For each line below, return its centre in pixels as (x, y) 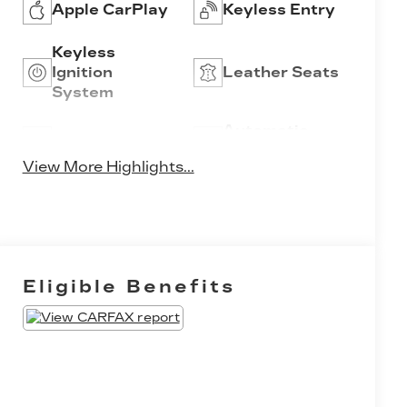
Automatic (265, 131)
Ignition (82, 73)
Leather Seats (280, 73)
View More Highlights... (108, 167)
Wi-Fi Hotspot (108, 141)
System (82, 93)
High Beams (270, 151)
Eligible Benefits (129, 286)
